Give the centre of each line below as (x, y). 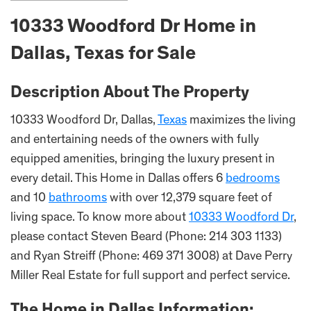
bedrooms (253, 179)
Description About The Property (130, 94)
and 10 (30, 199)
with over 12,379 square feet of (190, 199)
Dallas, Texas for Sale (103, 55)
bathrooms (78, 199)
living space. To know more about (100, 218)
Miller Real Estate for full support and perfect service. (150, 276)
